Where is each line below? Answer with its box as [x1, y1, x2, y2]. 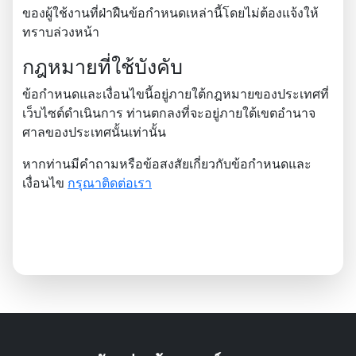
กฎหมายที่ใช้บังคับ [22, 52, 183, 79]
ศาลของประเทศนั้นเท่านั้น [22, 123, 166, 141]
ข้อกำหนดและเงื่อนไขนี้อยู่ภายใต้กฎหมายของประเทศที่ [22, 85, 329, 103]
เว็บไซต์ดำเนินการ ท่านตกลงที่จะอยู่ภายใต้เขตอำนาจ [22, 104, 315, 122]
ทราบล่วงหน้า [22, 23, 99, 41]
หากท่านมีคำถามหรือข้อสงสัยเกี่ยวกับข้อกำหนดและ [22, 155, 311, 172]
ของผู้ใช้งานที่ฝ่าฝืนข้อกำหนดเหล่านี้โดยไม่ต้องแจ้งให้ [22, 4, 319, 21]
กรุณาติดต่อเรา [68, 174, 152, 192]
